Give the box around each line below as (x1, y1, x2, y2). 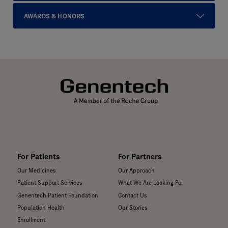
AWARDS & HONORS (24, 12, 85, 19)
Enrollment (17, 216, 45, 223)
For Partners (118, 152, 161, 161)
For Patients (17, 152, 60, 161)
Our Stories (118, 204, 147, 211)
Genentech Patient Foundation (17, 192, 98, 198)
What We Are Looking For (118, 180, 183, 186)
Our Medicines (17, 167, 55, 174)
